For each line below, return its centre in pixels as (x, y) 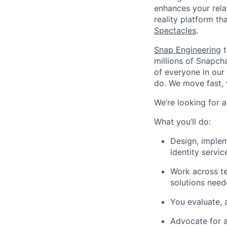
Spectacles (175, 30)
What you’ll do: (182, 122)
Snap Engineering (187, 50)
